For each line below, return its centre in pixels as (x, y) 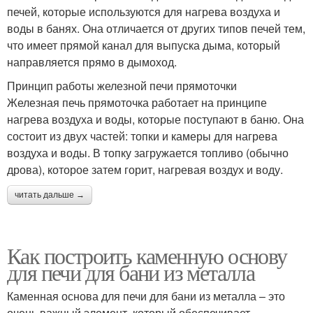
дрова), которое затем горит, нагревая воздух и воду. (145, 169)
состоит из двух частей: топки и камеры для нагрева (142, 136)
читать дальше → (50, 195)
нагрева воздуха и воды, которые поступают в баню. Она (155, 119)
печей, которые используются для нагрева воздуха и (144, 12)
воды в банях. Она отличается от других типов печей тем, (156, 28)
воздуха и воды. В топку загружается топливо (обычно (148, 153)
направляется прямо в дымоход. (92, 62)
